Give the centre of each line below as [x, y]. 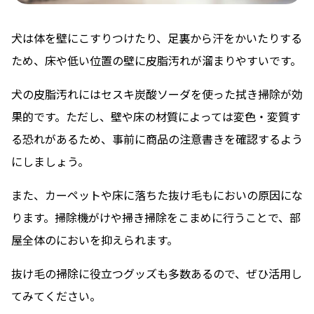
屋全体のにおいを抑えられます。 [95, 240]
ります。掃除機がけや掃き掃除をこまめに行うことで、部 [156, 218]
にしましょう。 [50, 162]
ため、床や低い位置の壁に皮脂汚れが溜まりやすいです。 [156, 61]
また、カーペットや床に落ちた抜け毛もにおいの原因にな [157, 195]
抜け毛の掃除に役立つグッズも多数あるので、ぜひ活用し [157, 274]
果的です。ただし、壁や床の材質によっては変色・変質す [156, 117]
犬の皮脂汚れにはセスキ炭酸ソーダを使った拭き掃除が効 [157, 94]
